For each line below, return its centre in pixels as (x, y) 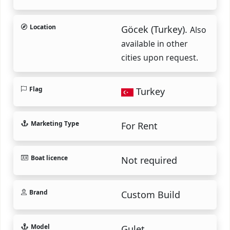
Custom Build (151, 194)
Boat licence (49, 158)
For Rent (139, 126)
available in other (155, 43)
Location (43, 27)
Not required (149, 160)
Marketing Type (55, 123)
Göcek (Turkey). (156, 29)
